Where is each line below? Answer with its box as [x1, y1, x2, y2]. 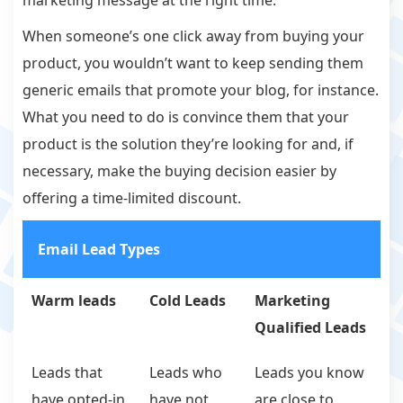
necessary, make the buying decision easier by [22, 161, 336, 182]
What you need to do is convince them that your [22, 107, 349, 128]
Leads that [31, 363, 103, 383]
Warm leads [31, 291, 116, 311]
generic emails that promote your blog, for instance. [22, 80, 379, 101]
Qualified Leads [255, 318, 366, 338]
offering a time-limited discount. [22, 188, 245, 209]
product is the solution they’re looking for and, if [22, 134, 354, 155]
